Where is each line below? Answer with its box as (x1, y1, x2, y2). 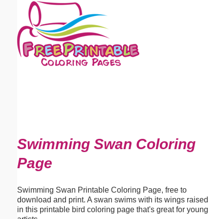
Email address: (7, 36, 62, 44)
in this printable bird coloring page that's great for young (17, 205, 208, 214)
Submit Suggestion (31, 129, 86, 136)
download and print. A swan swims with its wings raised (17, 195, 208, 204)
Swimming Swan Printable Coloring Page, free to (17, 185, 187, 194)
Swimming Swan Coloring (17, 135, 196, 153)
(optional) (62, 36, 97, 44)
